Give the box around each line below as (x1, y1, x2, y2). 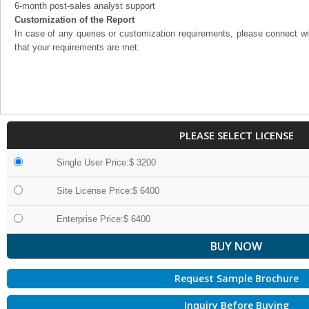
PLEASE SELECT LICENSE (179, 128, 294, 142)
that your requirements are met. (14, 42, 140, 52)
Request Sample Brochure (174, 272, 299, 285)
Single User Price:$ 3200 (57, 157, 156, 168)
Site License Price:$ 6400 (57, 186, 159, 196)
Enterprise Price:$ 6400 (57, 214, 150, 224)
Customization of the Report (14, 14, 134, 25)
